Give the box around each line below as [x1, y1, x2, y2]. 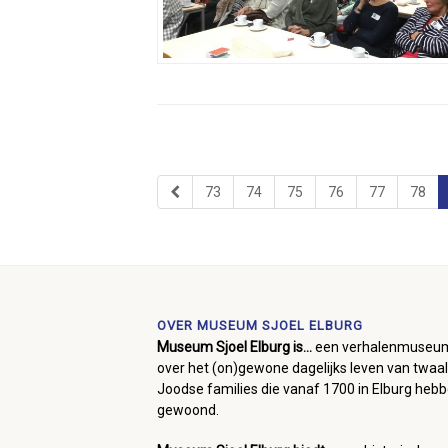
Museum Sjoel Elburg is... [157, 339, 315, 356]
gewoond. [157, 402, 219, 419]
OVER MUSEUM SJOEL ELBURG [157, 318, 363, 334]
